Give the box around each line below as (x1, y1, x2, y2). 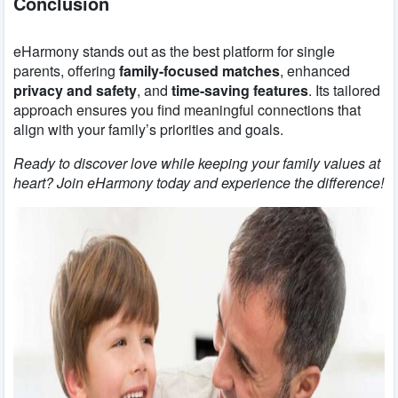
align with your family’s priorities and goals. (13, 119, 283, 140)
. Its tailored (308, 80, 380, 101)
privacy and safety (13, 80, 137, 101)
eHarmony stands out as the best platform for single (13, 41, 335, 62)
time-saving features (171, 80, 308, 101)
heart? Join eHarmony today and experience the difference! (13, 172, 384, 194)
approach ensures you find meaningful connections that (13, 99, 361, 121)
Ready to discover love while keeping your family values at (13, 153, 380, 174)
